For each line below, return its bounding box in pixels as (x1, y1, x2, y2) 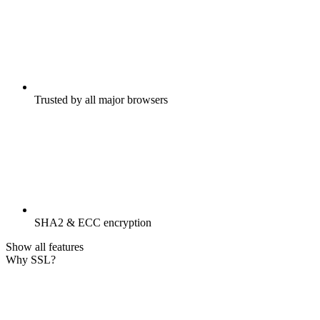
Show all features (6, 241, 84, 254)
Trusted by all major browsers (34, 94, 168, 106)
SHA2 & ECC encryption (34, 216, 151, 229)
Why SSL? (6, 254, 56, 266)
